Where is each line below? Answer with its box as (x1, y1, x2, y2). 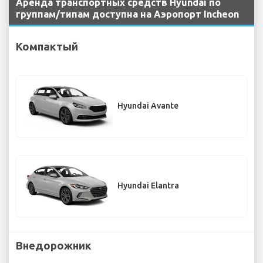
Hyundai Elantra (117, 181, 179, 191)
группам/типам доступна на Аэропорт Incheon (16, 9, 239, 20)
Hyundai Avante (117, 101, 178, 111)
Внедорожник (16, 239, 92, 251)
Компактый (16, 40, 78, 52)
